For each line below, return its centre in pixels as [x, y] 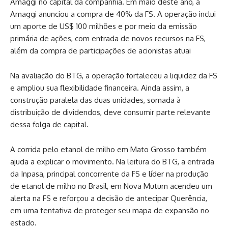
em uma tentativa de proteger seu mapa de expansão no [110, 210]
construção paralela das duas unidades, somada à [95, 100]
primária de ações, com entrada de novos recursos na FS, [108, 38]
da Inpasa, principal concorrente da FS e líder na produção [109, 174]
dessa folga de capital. [49, 124]
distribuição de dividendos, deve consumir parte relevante [110, 112]
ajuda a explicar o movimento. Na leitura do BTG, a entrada [112, 161]
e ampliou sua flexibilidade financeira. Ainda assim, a [100, 88]
